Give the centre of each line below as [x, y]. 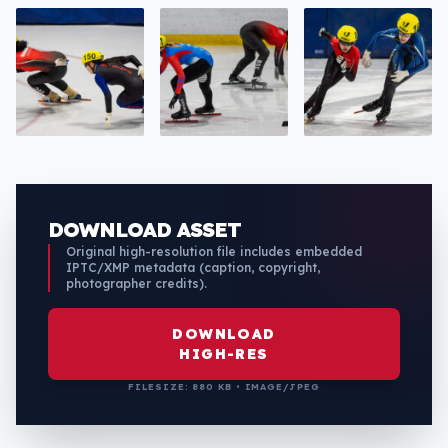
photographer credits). [136, 283]
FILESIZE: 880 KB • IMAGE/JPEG [224, 386]
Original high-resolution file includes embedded [214, 251]
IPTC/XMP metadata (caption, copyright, [193, 267]
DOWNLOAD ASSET [144, 229]
